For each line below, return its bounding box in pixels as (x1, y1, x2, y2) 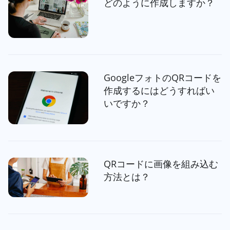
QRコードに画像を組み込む (103, 158, 218, 170)
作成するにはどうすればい (103, 84, 215, 97)
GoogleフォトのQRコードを (103, 71, 221, 84)
